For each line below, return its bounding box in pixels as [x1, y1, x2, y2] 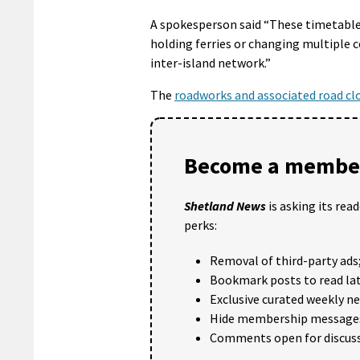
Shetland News [184, 197, 266, 214]
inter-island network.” [150, 54, 271, 71]
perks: [184, 216, 217, 233]
